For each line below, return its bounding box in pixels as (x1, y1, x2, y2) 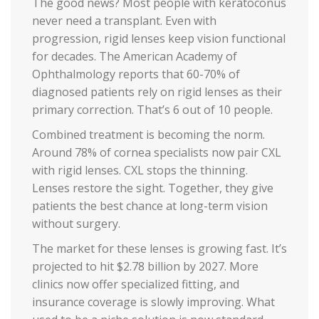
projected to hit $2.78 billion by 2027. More (32, 258, 258, 274)
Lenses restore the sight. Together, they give (32, 179, 273, 196)
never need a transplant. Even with (32, 12, 216, 28)
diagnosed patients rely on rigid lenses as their (32, 83, 282, 100)
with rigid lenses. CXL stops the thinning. (32, 162, 248, 178)
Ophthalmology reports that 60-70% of (32, 66, 240, 82)
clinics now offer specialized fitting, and (32, 276, 239, 292)
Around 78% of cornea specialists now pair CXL (32, 144, 281, 160)
